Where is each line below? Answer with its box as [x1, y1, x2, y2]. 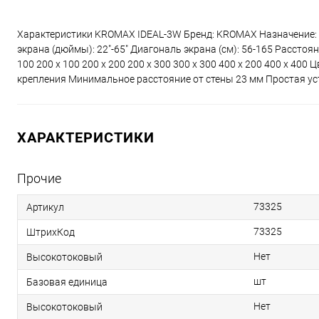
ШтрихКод [26, 226, 75, 239]
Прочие [17, 171, 61, 187]
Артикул [26, 202, 64, 214]
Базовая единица [26, 276, 108, 288]
